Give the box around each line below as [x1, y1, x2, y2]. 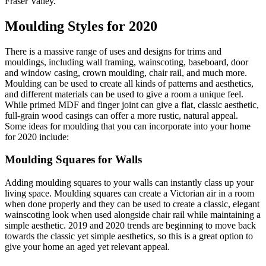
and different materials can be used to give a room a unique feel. [5, 88, 243, 99]
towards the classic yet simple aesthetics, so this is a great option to [5, 231, 253, 242]
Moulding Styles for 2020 [5, 18, 157, 34]
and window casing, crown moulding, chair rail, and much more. [5, 67, 247, 78]
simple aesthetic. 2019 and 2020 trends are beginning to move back [5, 220, 256, 231]
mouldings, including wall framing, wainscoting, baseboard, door [5, 56, 248, 67]
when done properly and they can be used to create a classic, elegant [5, 199, 259, 210]
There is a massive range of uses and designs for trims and [5, 46, 221, 56]
